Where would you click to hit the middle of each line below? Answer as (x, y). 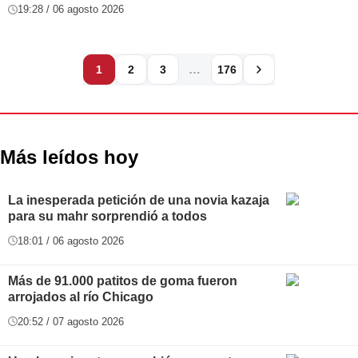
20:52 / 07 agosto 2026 (71, 321)
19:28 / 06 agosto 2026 (71, 9)
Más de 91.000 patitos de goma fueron (123, 280)
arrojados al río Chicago (81, 296)
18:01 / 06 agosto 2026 (71, 241)
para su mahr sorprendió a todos (107, 216)
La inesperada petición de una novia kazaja (139, 200)
